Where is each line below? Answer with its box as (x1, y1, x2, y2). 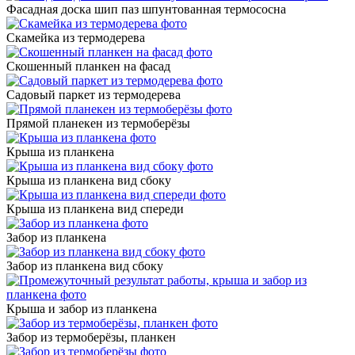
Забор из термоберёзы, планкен (6, 330, 176, 344)
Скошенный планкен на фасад (6, 59, 170, 73)
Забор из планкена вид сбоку (6, 258, 163, 273)
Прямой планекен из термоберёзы (6, 116, 190, 130)
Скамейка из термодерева (6, 30, 145, 44)
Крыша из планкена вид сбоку (6, 173, 171, 187)
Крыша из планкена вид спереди (6, 201, 184, 216)
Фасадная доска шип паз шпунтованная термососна (6, 2, 286, 16)
